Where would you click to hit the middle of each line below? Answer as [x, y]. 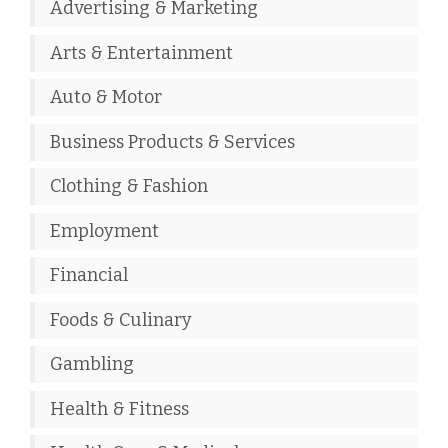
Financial [89, 275]
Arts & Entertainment [141, 52]
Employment [104, 230]
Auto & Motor [106, 97]
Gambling [92, 364]
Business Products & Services [172, 141]
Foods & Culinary [121, 319]
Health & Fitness [119, 408]
